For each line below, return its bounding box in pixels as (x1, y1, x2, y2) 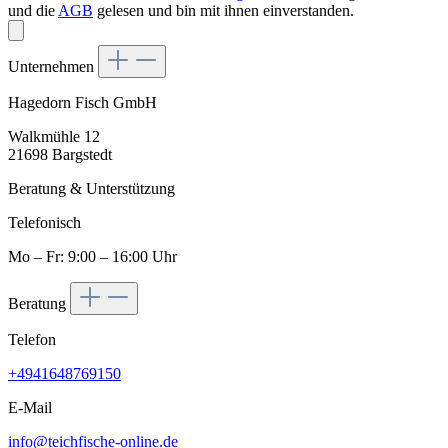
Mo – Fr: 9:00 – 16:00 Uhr (8, 248, 177, 266)
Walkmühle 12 (8, 128, 100, 146)
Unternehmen (8, 58, 98, 76)
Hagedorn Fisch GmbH (8, 94, 157, 112)
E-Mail (8, 399, 52, 417)
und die (8, 2, 58, 20)
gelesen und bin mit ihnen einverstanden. (93, 2, 354, 20)
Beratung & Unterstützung (8, 180, 175, 198)
